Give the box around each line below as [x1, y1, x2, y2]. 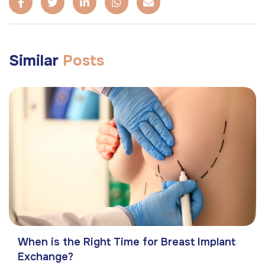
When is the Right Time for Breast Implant [18, 235, 235, 249]
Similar [9, 51, 63, 71]
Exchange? [18, 250, 73, 264]
